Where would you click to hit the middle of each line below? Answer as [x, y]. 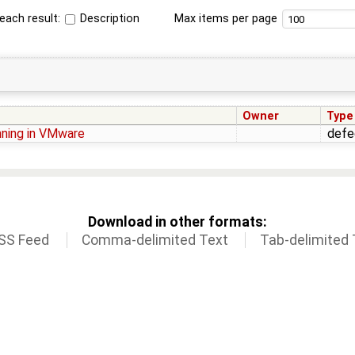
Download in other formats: [177, 222]
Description [109, 18]
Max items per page [225, 18]
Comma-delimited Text [155, 240]
